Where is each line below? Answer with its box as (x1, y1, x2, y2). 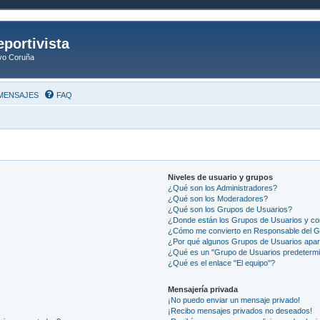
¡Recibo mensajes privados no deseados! (168, 306, 313, 315)
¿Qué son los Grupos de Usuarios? (168, 204, 293, 214)
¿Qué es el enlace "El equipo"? (168, 258, 276, 267)
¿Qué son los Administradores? (168, 183, 278, 192)
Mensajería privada (168, 284, 239, 294)
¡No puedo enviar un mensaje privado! (168, 295, 301, 304)
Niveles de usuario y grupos (168, 172, 274, 181)
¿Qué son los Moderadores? (168, 194, 269, 203)
